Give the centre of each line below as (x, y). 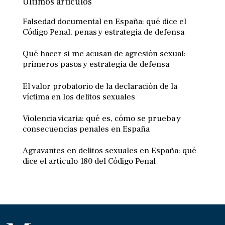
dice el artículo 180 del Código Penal (89, 161)
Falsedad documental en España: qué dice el (104, 21)
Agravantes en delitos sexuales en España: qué (109, 151)
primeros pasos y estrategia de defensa (96, 65)
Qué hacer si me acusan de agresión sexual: (104, 54)
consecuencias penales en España (86, 129)
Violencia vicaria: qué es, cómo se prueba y (102, 119)
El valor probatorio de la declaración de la (100, 86)
